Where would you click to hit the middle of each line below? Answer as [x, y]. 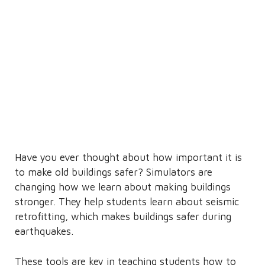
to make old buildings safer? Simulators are [114, 172]
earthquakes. [44, 231]
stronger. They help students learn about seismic [127, 202]
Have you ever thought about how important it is [128, 157]
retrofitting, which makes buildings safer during [123, 216]
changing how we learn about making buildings [123, 187]
